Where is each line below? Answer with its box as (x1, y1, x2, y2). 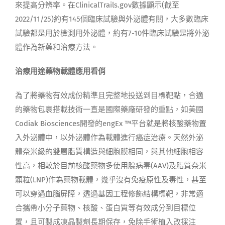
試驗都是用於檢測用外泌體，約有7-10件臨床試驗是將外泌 (15, 28, 209, 38)
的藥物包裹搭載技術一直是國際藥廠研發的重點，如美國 (15, 104, 203, 114)
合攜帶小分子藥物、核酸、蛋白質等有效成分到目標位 (15, 203, 196, 212)
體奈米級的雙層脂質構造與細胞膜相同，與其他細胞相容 (15, 147, 203, 156)
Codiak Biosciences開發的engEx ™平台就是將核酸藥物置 (15, 119, 206, 128)
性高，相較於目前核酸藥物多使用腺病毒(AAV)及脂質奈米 (15, 161, 206, 170)
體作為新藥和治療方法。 (15, 42, 98, 52)
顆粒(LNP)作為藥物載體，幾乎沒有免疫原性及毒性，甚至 (15, 175, 206, 184)
